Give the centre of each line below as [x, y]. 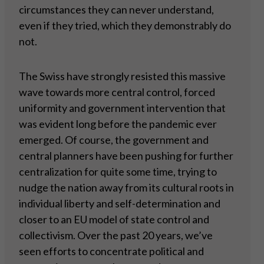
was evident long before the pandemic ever [118, 124]
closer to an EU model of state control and [114, 220]
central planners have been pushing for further [126, 156]
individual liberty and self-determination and [120, 204]
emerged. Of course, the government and [114, 140]
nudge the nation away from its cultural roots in [126, 188]
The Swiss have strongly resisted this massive [122, 76]
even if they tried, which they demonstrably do [125, 26]
